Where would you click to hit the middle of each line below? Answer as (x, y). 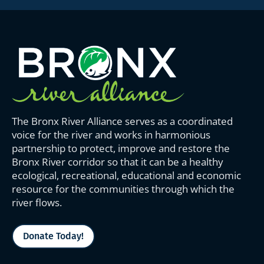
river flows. (37, 203)
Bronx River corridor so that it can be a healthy (118, 162)
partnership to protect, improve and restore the (121, 148)
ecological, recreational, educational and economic (126, 176)
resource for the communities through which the (123, 189)
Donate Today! (53, 236)
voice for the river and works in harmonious (111, 135)
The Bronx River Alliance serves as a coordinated (122, 121)
